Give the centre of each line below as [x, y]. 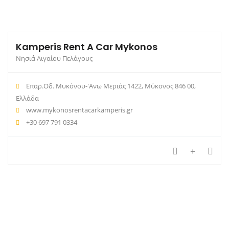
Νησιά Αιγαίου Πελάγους [54, 59]
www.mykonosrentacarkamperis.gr [79, 110]
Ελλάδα [27, 98]
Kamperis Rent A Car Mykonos [87, 47]
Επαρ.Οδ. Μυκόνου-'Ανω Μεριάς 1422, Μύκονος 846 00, [110, 86]
